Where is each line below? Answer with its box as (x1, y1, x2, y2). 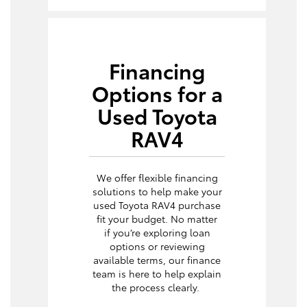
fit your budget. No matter (97, 212, 217, 226)
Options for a (91, 78, 223, 108)
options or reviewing (109, 239, 205, 254)
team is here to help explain (93, 267, 221, 281)
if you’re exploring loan (103, 225, 210, 240)
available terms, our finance (93, 253, 221, 267)
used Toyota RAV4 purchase (93, 198, 221, 212)
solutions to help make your (92, 184, 222, 199)
